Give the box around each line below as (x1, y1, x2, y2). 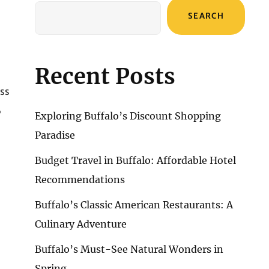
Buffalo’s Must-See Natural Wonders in (35, 243, 223, 255)
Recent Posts (35, 63, 175, 90)
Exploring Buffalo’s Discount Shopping (35, 110, 221, 122)
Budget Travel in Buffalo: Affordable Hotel (35, 154, 236, 166)
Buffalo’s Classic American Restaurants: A (35, 199, 233, 211)
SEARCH (188, 11, 224, 21)
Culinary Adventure (35, 218, 127, 230)
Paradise (35, 129, 75, 141)
